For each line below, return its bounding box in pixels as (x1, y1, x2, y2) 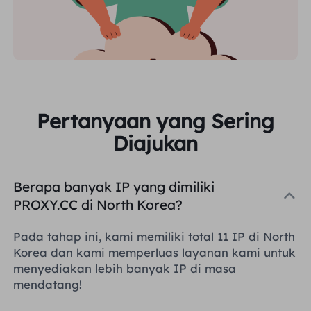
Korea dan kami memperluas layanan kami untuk (13, 245, 296, 260)
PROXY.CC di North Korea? (13, 196, 183, 213)
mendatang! (13, 277, 83, 292)
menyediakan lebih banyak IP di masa (13, 261, 237, 276)
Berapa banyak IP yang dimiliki (13, 178, 215, 195)
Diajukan (113, 131, 198, 156)
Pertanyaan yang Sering (37, 108, 274, 134)
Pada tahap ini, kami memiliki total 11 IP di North (13, 229, 296, 244)
